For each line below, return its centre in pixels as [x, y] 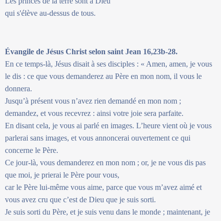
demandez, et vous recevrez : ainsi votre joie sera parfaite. [94, 113]
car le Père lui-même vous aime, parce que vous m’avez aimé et [103, 187]
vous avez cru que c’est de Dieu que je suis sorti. [80, 199]
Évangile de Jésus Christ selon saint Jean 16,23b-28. [91, 51]
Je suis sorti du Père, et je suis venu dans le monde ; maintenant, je [108, 212]
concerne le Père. [32, 150]
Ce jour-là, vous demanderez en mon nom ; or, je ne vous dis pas [105, 162]
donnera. [18, 88]
